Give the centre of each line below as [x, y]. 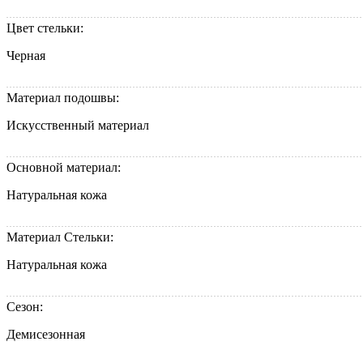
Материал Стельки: [62, 237]
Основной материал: [65, 168]
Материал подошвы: [64, 98]
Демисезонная [46, 335]
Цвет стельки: [47, 28]
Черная [26, 56]
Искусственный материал [78, 126]
